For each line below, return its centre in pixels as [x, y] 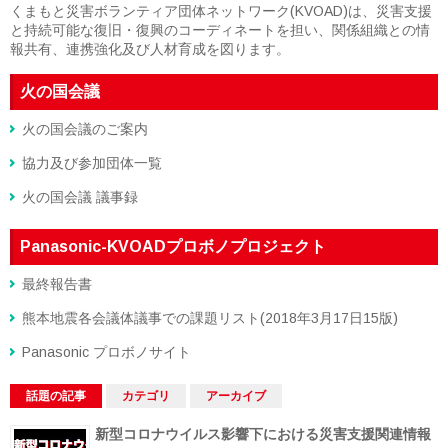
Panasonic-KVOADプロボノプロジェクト [173, 246]
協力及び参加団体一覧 [92, 162]
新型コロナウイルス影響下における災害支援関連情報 [263, 433]
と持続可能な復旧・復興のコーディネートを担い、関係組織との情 [220, 29]
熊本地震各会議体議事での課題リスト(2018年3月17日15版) [210, 317]
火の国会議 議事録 [80, 196]
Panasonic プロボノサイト [106, 351]
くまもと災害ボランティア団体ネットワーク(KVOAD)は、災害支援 [221, 10]
